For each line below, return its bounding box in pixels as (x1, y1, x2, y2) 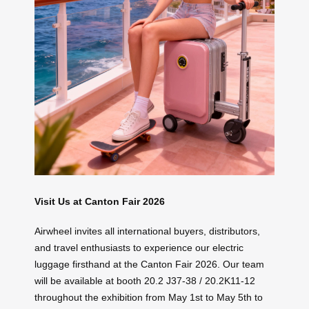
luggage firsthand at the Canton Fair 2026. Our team (34, 258, 264, 270)
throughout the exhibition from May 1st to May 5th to (34, 291, 263, 303)
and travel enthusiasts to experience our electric (34, 241, 243, 253)
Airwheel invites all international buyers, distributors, (34, 225, 260, 237)
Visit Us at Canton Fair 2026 (34, 196, 165, 208)
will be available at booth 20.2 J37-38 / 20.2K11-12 (34, 275, 255, 286)
